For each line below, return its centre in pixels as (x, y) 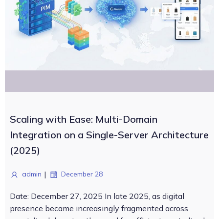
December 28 (82, 174)
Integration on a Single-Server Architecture (109, 135)
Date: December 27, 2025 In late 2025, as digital (97, 196)
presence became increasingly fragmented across (99, 208)
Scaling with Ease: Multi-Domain (84, 119)
